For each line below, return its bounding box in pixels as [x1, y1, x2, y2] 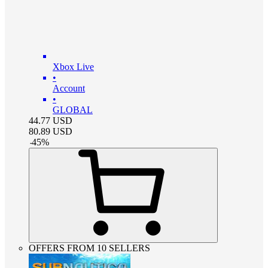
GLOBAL [53, 105, 93, 115]
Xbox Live [53, 62, 94, 72]
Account [53, 83, 85, 94]
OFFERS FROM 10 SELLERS [29, 243, 150, 254]
